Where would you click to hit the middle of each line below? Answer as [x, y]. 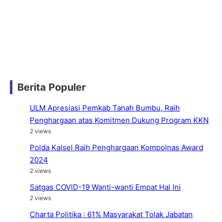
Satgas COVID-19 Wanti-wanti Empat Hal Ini [105, 187]
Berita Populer [52, 87]
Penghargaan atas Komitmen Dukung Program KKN [119, 120]
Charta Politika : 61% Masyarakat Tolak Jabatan [111, 214]
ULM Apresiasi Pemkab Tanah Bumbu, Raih [105, 108]
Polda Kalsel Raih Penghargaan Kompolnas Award [116, 147]
